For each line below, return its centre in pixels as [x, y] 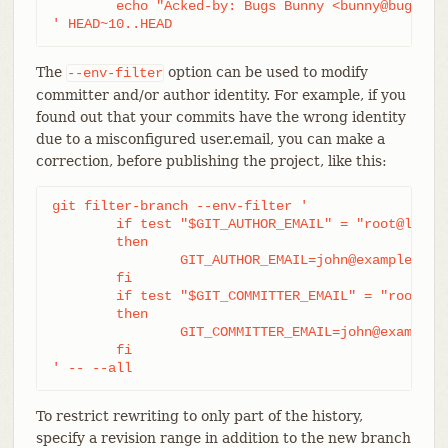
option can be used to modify [265, 71]
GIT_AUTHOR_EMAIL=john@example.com [115, 259]
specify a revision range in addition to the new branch [223, 437]
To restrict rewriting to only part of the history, [199, 415]
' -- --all [91, 367]
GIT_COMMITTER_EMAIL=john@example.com [115, 331]
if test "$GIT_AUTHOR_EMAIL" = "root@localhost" [83, 223]
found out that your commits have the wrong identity [220, 116]
